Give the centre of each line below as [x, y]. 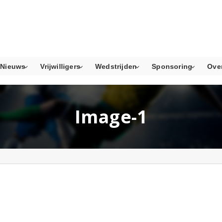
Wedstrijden [116, 67]
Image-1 [111, 117]
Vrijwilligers [60, 67]
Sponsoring [172, 67]
